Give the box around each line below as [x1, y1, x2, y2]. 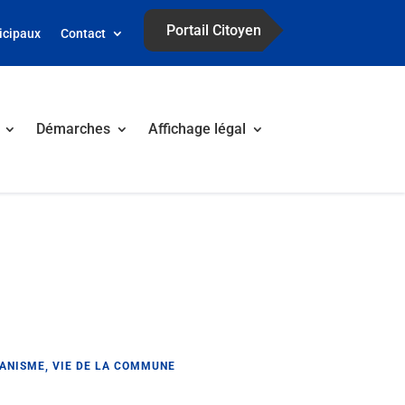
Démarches [35, 120, 110, 137]
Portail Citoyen [165, 22, 261, 39]
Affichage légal [147, 120, 246, 137]
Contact [60, 25, 106, 41]
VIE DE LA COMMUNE [52, 359, 175, 372]
